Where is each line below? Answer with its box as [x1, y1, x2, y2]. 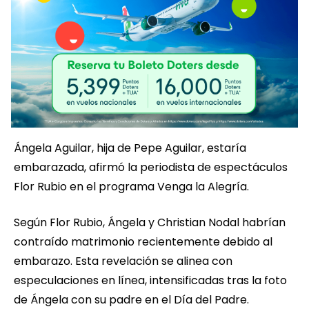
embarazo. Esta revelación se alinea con [14, 253, 232, 270]
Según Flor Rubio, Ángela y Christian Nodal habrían [14, 215, 286, 231]
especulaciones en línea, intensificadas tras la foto [14, 272, 287, 289]
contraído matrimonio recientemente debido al [14, 234, 272, 250]
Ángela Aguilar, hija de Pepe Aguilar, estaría [14, 140, 246, 157]
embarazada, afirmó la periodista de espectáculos [14, 159, 288, 176]
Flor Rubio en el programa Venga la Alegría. [14, 179, 249, 195]
